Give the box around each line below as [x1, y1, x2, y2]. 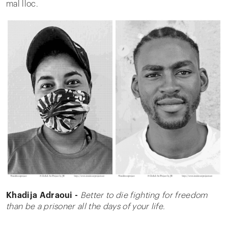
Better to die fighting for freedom [80, 191, 208, 199]
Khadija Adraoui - [6, 191, 80, 199]
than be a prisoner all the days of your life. [6, 203, 165, 211]
